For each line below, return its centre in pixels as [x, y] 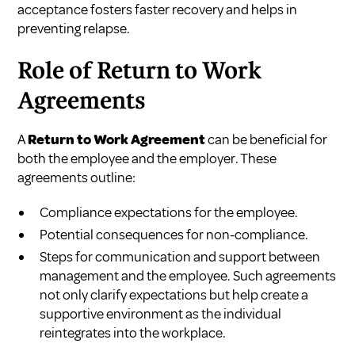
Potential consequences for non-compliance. [174, 234]
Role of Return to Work [140, 72]
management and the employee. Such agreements [188, 275]
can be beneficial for [267, 139]
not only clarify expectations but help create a [174, 294]
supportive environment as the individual [161, 313]
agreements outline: [77, 177]
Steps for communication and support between [180, 256]
